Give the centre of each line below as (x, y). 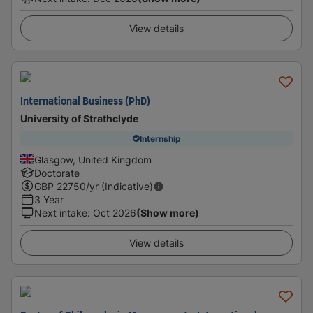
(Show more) (168, 213)
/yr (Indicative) (119, 186)
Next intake (61, 213)
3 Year (49, 199)
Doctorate (57, 173)
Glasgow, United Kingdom (93, 160)
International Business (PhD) (85, 102)
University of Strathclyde (79, 118)
